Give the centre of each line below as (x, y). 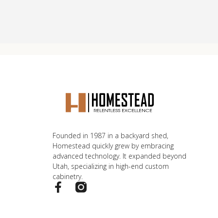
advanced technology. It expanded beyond (119, 156)
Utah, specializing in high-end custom (110, 166)
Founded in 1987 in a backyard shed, (110, 135)
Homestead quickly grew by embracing (113, 145)
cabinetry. (67, 176)
